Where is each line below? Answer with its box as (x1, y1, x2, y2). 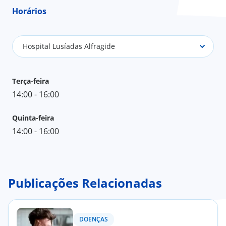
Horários (12, 5, 46, 17)
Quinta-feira (12, 112, 54, 123)
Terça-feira (12, 76, 49, 86)
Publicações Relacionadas (8, 174, 162, 191)
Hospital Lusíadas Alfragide (23, 41, 115, 51)
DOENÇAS (79, 214, 108, 223)
